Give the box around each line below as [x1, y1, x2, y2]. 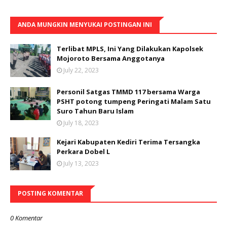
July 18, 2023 [63, 119, 99, 128]
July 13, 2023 [63, 159, 99, 168]
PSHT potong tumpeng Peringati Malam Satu [57, 97, 211, 106]
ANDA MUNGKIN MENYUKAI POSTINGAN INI [18, 20, 152, 29]
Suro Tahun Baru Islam [57, 106, 134, 116]
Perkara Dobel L [57, 147, 110, 157]
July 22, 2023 [63, 66, 99, 75]
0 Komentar [10, 213, 43, 223]
